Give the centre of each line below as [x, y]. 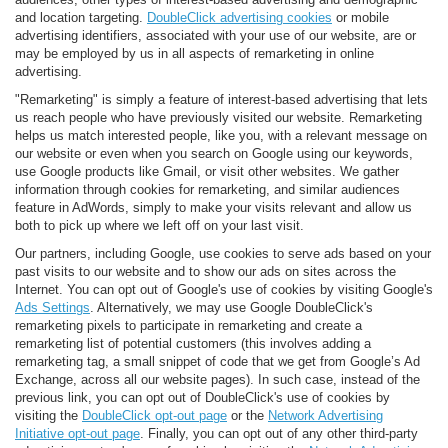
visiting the [48, 415]
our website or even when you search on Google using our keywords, [214, 153]
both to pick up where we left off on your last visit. [159, 225]
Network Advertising [325, 415]
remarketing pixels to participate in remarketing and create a [188, 325]
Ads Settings [52, 307]
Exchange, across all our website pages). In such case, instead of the [217, 379]
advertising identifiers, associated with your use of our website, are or [215, 35]
